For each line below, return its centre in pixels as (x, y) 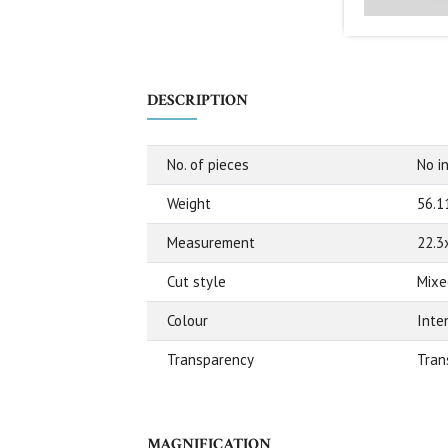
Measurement (211, 243)
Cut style (196, 282)
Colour (187, 321)
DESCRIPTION (197, 101)
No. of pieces (208, 165)
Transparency (210, 360)
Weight (189, 204)
